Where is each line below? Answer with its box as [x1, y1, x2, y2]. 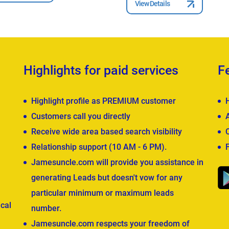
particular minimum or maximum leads [31, 188, 174, 198]
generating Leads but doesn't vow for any [31, 172, 182, 182]
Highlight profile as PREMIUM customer [31, 96, 176, 106]
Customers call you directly [31, 111, 130, 121]
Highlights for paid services [24, 62, 178, 78]
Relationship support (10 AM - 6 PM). [31, 142, 167, 152]
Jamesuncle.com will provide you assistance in [31, 157, 203, 167]
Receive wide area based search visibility [31, 126, 182, 136]
